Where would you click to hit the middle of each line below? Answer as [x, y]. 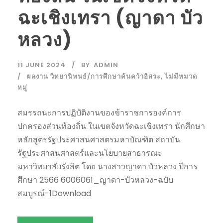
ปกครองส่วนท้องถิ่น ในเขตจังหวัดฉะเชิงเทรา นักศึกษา [111, 126]
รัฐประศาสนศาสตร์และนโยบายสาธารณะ [90, 153]
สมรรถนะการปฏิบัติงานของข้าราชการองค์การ [99, 112]
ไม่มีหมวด [181, 76]
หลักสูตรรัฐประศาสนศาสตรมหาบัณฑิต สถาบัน [99, 139]
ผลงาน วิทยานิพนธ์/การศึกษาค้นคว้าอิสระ [94, 76]
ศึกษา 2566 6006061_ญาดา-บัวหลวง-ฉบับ [95, 180]
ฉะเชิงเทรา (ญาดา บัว [110, 18]
